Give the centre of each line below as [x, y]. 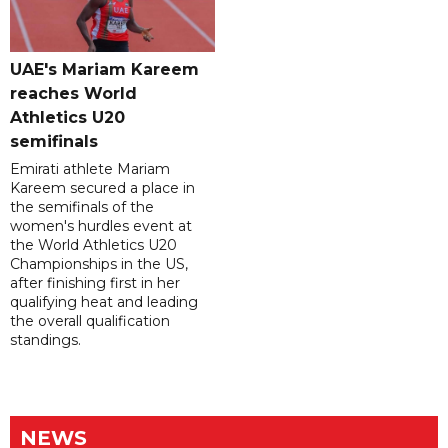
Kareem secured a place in [102, 188]
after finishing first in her [95, 283]
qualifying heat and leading [104, 302]
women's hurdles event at [101, 226]
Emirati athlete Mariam [90, 169]
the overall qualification [90, 321]
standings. [45, 340]
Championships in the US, [99, 264]
